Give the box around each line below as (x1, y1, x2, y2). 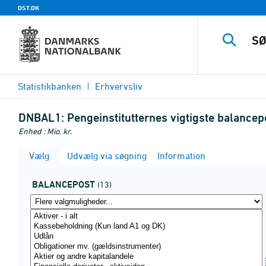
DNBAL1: (18, 110, 64, 125)
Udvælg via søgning (65, 150, 147, 161)
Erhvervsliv (95, 81, 142, 91)
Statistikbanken (18, 81, 81, 91)
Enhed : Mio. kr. (18, 126, 72, 136)
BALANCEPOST (32, 179, 95, 190)
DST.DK (18, 4, 39, 12)
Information (155, 150, 205, 161)
